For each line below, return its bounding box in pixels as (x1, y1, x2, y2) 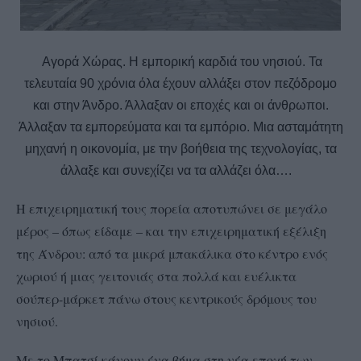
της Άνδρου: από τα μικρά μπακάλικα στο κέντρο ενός (16, 245, 328, 263)
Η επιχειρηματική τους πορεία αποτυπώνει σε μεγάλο (16, 200, 327, 218)
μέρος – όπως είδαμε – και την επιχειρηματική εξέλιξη (16, 222, 326, 240)
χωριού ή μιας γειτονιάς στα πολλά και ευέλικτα (16, 268, 297, 285)
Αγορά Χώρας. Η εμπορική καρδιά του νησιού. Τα (39, 55, 322, 69)
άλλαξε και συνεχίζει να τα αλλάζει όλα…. (60, 164, 301, 178)
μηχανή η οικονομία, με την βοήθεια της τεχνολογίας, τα (24, 142, 337, 156)
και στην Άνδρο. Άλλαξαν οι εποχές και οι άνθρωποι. (32, 98, 329, 113)
